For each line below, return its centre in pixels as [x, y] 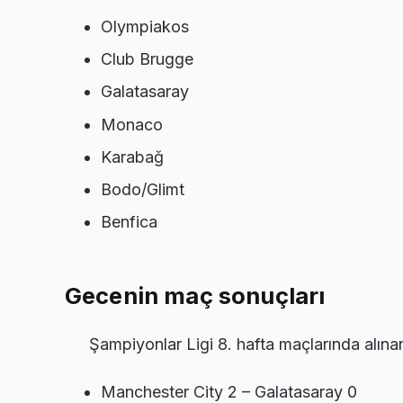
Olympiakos [145, 26]
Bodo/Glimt [143, 189]
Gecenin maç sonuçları [195, 296]
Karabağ [132, 157]
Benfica [129, 222]
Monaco [132, 124]
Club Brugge [147, 59]
